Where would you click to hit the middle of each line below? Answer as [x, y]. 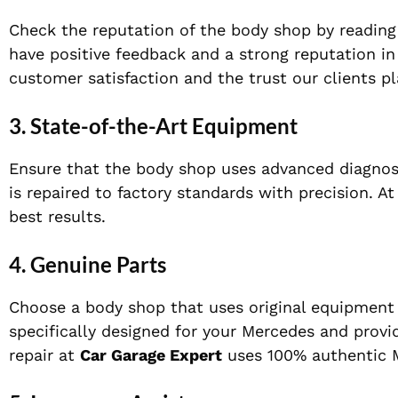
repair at [44, 355]
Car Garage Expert [151, 355]
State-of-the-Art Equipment [164, 126]
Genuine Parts [98, 265]
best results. [57, 217]
